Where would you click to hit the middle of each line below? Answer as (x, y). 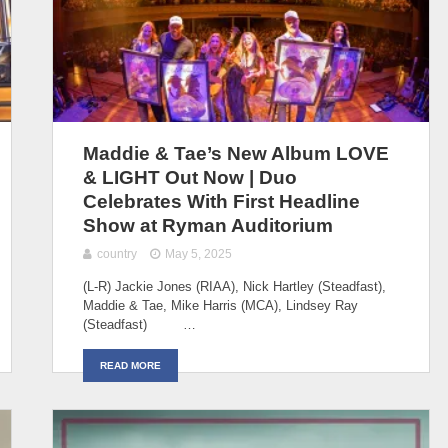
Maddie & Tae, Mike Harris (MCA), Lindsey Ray (220, 305)
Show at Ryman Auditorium (208, 225)
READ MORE (130, 365)
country (117, 253)
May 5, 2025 (199, 253)
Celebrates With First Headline (221, 201)
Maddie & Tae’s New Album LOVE (236, 153)
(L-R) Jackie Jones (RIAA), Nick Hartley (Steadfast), (234, 286)
